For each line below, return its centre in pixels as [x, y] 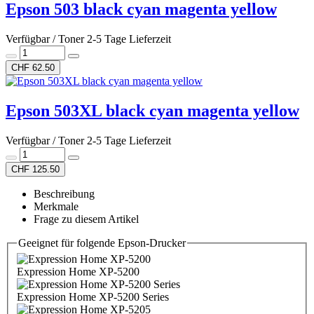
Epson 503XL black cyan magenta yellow [152, 110]
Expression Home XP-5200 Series [93, 297]
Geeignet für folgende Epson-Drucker [102, 243]
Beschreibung [64, 193]
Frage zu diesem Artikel [86, 219]
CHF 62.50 [33, 67]
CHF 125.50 [35, 169]
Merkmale [56, 206]
